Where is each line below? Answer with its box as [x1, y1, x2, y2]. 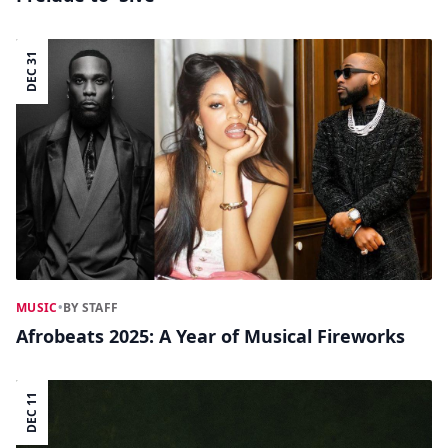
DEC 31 [23, 51, 40, 93]
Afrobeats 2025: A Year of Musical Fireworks [16, 323, 405, 348]
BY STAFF [62, 298, 119, 316]
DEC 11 [23, 391, 40, 433]
